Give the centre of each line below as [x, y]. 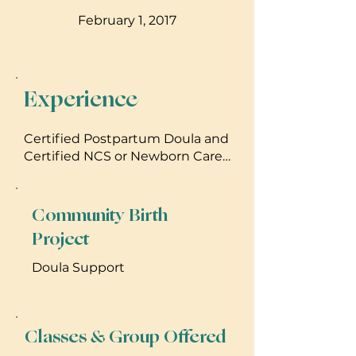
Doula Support [78, 267]
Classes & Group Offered [126, 337]
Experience [81, 99]
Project [60, 239]
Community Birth [100, 215]
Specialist [54, 173]
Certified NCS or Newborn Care [123, 156]
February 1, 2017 [127, 20]
